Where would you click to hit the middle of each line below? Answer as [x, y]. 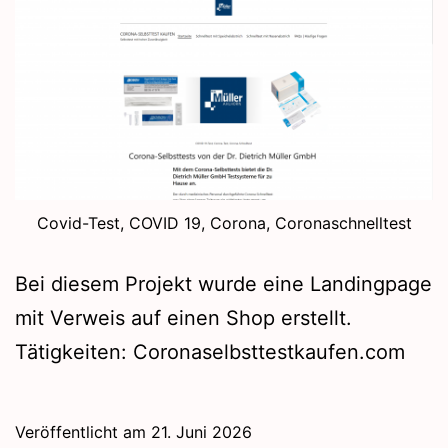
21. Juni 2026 [201, 432]
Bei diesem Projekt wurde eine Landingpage [223, 284]
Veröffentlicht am [83, 432]
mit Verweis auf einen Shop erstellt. [183, 318]
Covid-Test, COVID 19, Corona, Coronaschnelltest [224, 223]
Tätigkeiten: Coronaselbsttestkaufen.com [210, 352]
